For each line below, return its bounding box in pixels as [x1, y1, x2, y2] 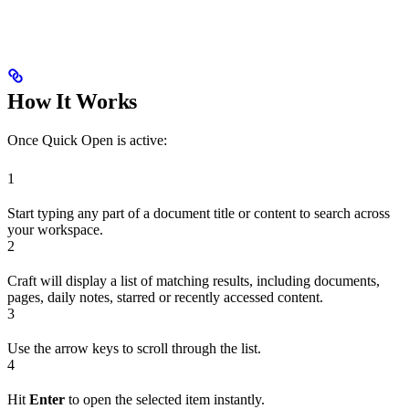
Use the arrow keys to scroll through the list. [7, 340, 261, 356]
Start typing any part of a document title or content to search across [7, 204, 390, 221]
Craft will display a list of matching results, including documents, [7, 272, 380, 288]
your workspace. [7, 221, 103, 237]
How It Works [7, 89, 138, 113]
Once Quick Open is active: [7, 131, 167, 148]
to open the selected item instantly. [65, 391, 265, 407]
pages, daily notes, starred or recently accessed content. [7, 288, 323, 305]
